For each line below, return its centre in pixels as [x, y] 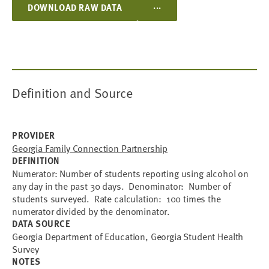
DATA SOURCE [41, 223]
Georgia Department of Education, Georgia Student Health [128, 236]
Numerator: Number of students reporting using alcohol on [131, 173]
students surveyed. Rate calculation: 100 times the [116, 198]
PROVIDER [34, 135]
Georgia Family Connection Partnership [90, 148]
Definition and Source [72, 92]
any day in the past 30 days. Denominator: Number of [122, 186]
